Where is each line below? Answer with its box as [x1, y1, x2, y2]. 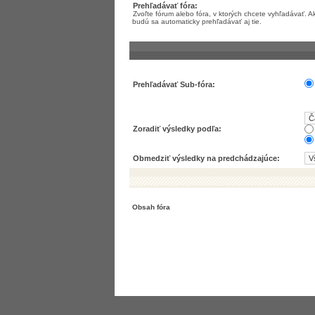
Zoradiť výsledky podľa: [133, 124, 221, 133]
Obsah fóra [132, 203, 170, 211]
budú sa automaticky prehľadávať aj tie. [132, 18, 262, 25]
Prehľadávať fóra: [133, 1, 198, 10]
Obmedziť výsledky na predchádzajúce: [133, 154, 280, 162]
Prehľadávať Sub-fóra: [133, 80, 215, 89]
